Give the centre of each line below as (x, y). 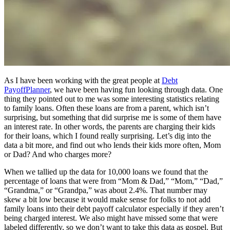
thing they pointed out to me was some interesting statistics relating (112, 99)
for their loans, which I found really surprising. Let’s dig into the (108, 136)
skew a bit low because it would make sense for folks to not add (107, 199)
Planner (38, 89)
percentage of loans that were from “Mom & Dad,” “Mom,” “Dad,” (113, 181)
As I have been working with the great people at (83, 80)
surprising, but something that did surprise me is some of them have (113, 117)
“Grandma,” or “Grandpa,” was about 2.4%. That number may (106, 190)
